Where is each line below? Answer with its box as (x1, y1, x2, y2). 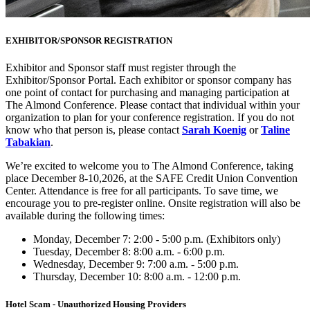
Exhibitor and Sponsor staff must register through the (6, 62, 236, 74)
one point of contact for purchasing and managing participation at (6, 86, 289, 99)
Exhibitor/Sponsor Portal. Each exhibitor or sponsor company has (6, 74, 291, 86)
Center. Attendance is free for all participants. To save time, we (6, 185, 278, 197)
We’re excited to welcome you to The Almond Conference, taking (6, 160, 293, 172)
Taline (261, 124, 290, 136)
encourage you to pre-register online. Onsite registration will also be (6, 197, 300, 210)
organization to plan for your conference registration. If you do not (6, 111, 294, 124)
